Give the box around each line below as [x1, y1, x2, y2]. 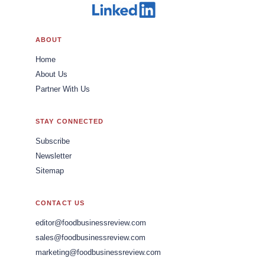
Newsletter [35, 152, 72, 161]
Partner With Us [35, 85, 90, 94]
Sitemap [35, 167, 64, 176]
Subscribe [35, 137, 70, 146]
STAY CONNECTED [35, 118, 104, 125]
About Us [35, 70, 67, 79]
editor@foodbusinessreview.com [35, 219, 146, 228]
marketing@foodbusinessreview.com [35, 248, 161, 257]
